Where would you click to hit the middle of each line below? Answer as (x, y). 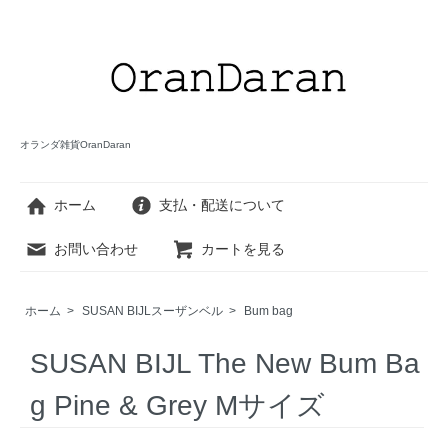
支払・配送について (222, 205)
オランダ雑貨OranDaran (75, 144)
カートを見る (243, 249)
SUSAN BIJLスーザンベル (152, 310)
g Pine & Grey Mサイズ (177, 405)
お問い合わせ (96, 249)
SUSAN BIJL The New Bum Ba (225, 363)
